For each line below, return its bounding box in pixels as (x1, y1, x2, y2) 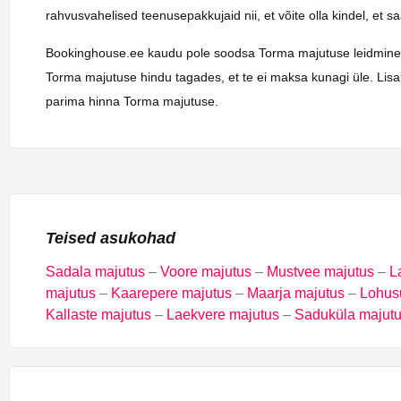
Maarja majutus (247, 286, 345, 302)
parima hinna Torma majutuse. (46, 93, 218, 108)
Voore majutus (160, 264, 252, 280)
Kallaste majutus (46, 307, 151, 323)
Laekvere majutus (166, 307, 279, 323)
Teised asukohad (46, 229, 175, 248)
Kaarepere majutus (111, 286, 232, 302)
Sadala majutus (46, 264, 145, 280)
